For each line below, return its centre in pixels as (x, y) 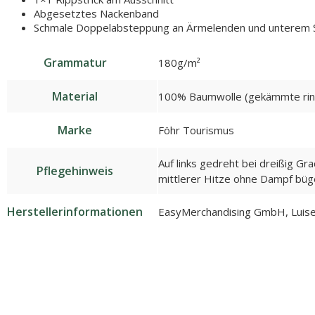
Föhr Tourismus (196, 130)
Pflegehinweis (75, 171)
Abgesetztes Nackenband (96, 13)
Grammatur (75, 63)
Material (75, 96)
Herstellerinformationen (75, 212)
